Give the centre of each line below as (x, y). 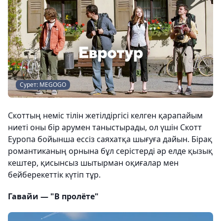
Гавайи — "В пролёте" (53, 196)
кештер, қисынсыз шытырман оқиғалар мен (93, 163)
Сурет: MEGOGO (43, 85)
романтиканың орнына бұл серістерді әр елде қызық (110, 151)
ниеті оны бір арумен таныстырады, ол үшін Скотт (105, 127)
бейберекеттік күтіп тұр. (54, 175)
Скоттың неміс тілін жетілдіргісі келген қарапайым (105, 115)
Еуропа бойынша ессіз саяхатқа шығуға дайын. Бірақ (110, 139)
